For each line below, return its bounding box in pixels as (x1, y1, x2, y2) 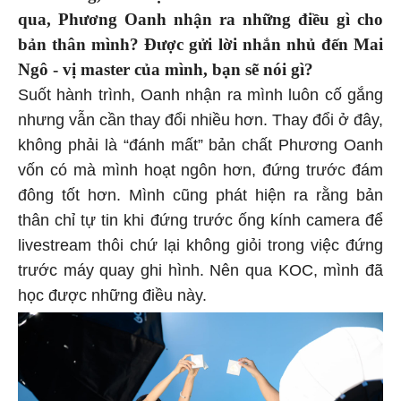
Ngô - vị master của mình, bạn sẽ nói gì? (18, 59, 313, 79)
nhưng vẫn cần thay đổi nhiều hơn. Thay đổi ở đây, (18, 110, 383, 129)
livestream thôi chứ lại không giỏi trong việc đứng (18, 235, 383, 254)
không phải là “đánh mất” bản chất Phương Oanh (18, 135, 383, 154)
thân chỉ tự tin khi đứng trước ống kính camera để (18, 210, 383, 229)
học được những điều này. (18, 286, 211, 304)
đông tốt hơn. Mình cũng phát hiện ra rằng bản (18, 185, 383, 204)
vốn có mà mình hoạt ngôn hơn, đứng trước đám (18, 160, 383, 179)
